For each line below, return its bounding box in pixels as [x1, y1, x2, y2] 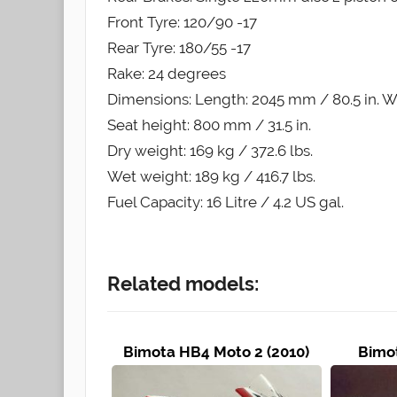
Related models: [107, 271, 259, 295]
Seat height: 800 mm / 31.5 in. [107, 115, 311, 134]
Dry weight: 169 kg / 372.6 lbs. [107, 141, 313, 160]
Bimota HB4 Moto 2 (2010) [123, 342, 310, 361]
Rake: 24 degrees [107, 64, 226, 82]
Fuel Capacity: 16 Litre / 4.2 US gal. [107, 192, 344, 211]
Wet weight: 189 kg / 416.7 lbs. [107, 167, 315, 185]
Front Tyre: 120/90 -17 [107, 12, 257, 31]
